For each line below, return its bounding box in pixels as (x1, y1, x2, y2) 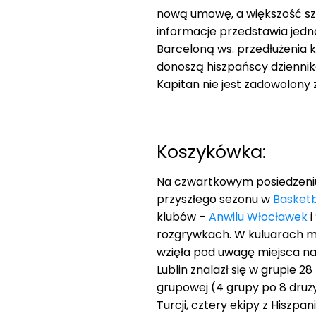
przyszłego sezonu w (157, 190, 273, 207)
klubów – (157, 208, 209, 225)
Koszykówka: (157, 138, 266, 164)
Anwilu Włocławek (209, 208, 308, 225)
